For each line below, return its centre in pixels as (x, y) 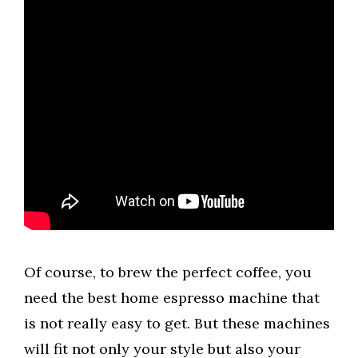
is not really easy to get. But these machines (177, 324)
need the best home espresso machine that (172, 298)
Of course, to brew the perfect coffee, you (168, 272)
